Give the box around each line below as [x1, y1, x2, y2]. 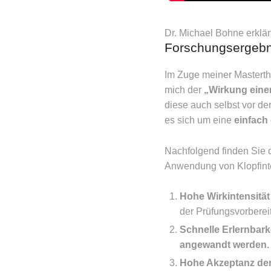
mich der [165, 85, 204, 96]
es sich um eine [165, 115, 234, 126]
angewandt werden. [180, 240, 269, 250]
